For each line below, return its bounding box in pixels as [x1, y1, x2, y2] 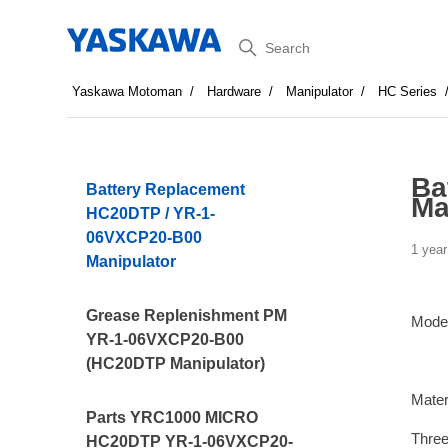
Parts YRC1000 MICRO [86, 409, 259, 426]
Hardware [207, 84, 262, 99]
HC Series [378, 84, 438, 99]
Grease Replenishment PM [86, 307, 288, 324]
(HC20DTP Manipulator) [86, 355, 266, 372]
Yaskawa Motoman [72, 84, 183, 99]
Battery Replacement [86, 181, 246, 198]
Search [223, 31, 293, 56]
